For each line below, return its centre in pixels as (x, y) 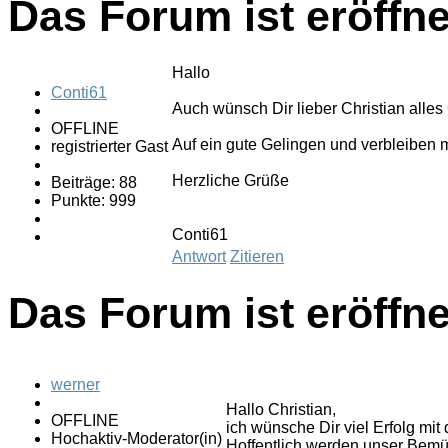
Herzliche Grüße (230, 180)
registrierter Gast (109, 146)
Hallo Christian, (281, 410)
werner (75, 385)
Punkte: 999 (93, 200)
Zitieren (257, 256)
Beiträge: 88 (94, 182)
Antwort (199, 256)
